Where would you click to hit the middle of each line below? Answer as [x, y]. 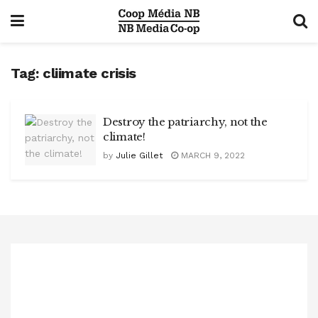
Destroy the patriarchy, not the [185, 122]
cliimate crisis [89, 73]
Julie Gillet [139, 155]
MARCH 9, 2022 [212, 155]
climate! [124, 137]
